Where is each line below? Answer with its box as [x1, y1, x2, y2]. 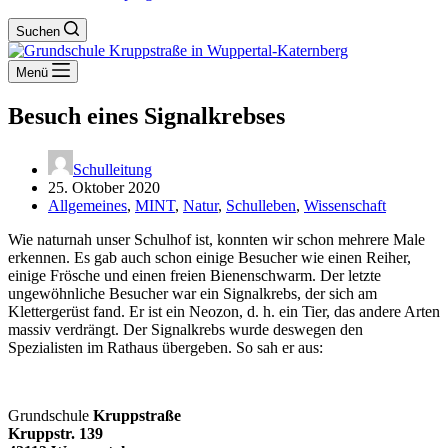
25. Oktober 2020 [48, 178, 160, 196]
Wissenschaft [304, 196, 386, 214]
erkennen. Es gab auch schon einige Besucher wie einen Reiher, [8, 248, 411, 266]
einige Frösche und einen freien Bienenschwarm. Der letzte [8, 266, 381, 284]
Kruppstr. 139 [8, 424, 103, 442]
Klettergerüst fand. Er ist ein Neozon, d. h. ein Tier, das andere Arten [8, 302, 440, 320]
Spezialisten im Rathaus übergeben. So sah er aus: [8, 338, 323, 356]
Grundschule [8, 406, 89, 424]
